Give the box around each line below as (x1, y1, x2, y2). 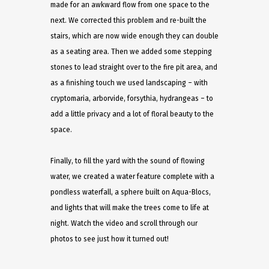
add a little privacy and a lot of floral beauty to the (50, 110, 214, 118)
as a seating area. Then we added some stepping (50, 47, 212, 56)
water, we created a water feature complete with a (50, 172, 214, 181)
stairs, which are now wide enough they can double (50, 32, 219, 40)
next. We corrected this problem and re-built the (50, 16, 207, 25)
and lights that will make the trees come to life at (50, 204, 209, 212)
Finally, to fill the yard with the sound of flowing (50, 157, 205, 165)
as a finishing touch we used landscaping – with (50, 79, 208, 87)
